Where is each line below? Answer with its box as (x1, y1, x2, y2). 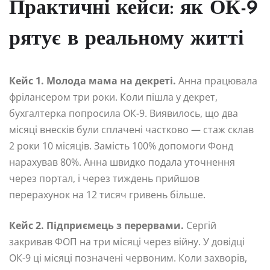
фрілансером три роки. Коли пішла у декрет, (9, 90, 218, 104)
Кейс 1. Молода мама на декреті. (9, 74, 176, 87)
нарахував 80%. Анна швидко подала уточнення (9, 155, 235, 169)
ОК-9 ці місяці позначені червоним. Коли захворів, (9, 251, 247, 265)
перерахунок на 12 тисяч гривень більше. (9, 187, 206, 201)
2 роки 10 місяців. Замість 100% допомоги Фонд (9, 139, 233, 152)
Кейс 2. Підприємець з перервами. (9, 218, 184, 232)
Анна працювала (176, 74, 257, 87)
